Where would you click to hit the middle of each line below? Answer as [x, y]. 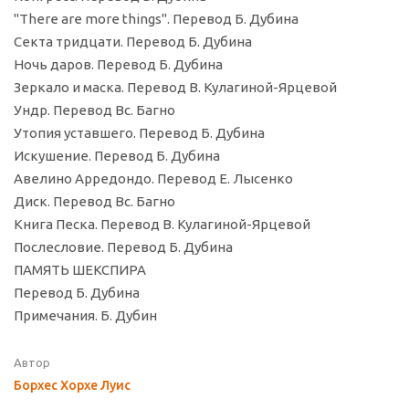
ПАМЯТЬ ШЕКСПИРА [80, 270]
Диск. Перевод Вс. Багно [94, 202]
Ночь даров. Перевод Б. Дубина [118, 65]
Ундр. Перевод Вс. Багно [94, 110]
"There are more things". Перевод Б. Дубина [156, 19]
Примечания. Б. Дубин [85, 316]
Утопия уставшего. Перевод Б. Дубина [139, 133]
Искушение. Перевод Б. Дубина [117, 156]
